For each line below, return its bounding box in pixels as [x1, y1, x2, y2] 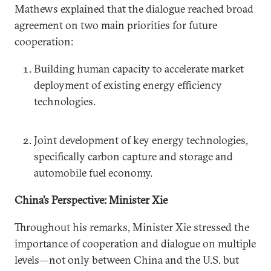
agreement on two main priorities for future [15, 18, 217, 32]
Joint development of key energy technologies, [34, 132, 248, 147]
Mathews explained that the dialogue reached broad [15, 1, 253, 16]
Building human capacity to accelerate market [34, 61, 244, 76]
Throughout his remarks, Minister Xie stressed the [15, 220, 249, 234]
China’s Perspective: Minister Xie [15, 192, 168, 207]
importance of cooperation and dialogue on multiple [15, 236, 256, 250]
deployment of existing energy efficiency [34, 77, 222, 92]
